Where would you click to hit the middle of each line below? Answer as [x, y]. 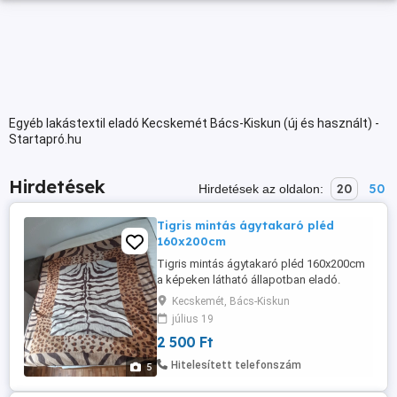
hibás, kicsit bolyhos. [211, 311]
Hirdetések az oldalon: [263, 189]
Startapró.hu [45, 139]
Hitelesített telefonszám [236, 365]
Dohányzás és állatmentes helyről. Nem [257, 296]
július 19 [193, 319]
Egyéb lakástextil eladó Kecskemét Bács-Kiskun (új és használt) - [194, 123]
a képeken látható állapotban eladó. [249, 280]
